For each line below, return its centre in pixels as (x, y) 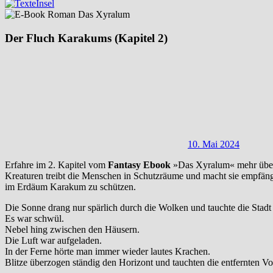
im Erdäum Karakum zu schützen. (70, 187)
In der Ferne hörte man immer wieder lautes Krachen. (108, 252)
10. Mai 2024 (214, 144)
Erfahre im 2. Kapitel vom (56, 165)
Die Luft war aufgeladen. (53, 241)
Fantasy (124, 165)
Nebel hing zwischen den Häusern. (72, 230)
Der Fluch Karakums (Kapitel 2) (86, 38)
